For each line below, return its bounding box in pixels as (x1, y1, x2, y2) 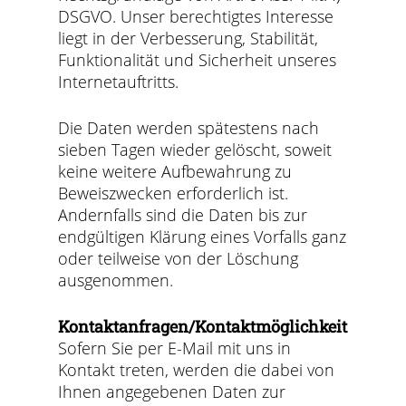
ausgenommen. (58, 269, 174, 291)
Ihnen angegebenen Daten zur (58, 381, 286, 402)
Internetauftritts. (58, 71, 179, 92)
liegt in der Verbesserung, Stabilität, (58, 27, 319, 49)
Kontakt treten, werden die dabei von (58, 359, 335, 381)
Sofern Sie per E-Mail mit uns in (58, 337, 292, 359)
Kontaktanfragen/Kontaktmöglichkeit (58, 315, 348, 337)
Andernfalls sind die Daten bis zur (58, 204, 308, 226)
